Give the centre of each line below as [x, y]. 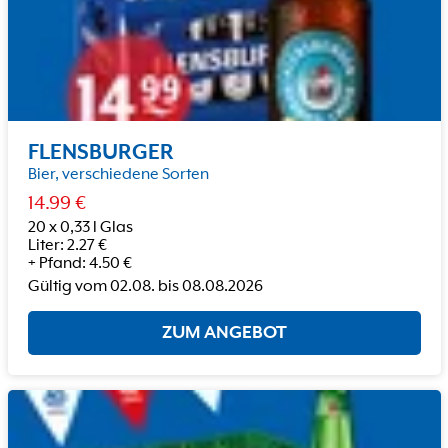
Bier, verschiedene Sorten [118, 174]
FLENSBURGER [100, 152]
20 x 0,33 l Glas [80, 227]
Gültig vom [67, 286]
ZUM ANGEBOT [224, 332]
